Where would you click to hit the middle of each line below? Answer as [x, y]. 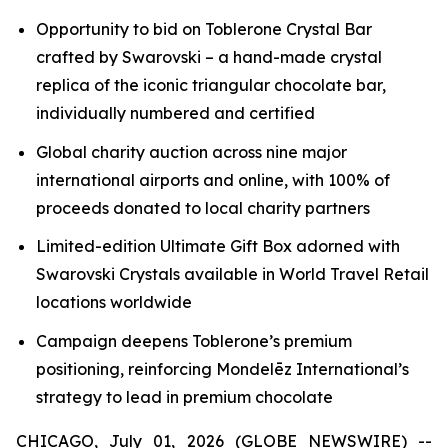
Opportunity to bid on [120, 29]
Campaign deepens [114, 340]
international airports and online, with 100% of [213, 179]
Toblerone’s [236, 340]
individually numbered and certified [175, 113]
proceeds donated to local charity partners [203, 207]
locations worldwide [114, 302]
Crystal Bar [327, 29]
